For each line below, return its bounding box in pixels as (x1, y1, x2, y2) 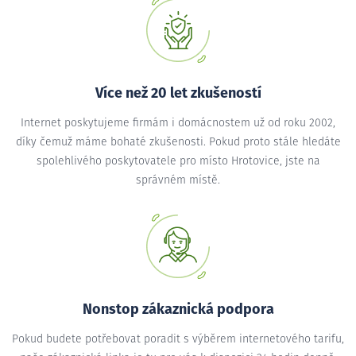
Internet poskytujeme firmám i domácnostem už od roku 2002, (21, 117, 335, 129)
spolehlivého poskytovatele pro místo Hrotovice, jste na (36, 155, 320, 167)
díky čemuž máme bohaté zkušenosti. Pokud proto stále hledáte (15, 136, 341, 148)
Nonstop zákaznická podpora (82, 302, 274, 317)
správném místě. (136, 174, 220, 186)
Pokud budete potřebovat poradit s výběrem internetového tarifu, (12, 333, 344, 345)
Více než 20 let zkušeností (95, 86, 261, 101)
